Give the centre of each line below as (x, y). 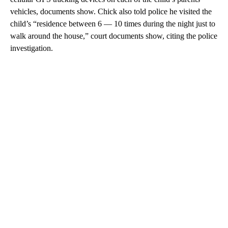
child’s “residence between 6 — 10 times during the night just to (113, 23)
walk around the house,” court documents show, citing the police (114, 36)
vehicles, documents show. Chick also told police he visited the (111, 11)
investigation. (32, 48)
